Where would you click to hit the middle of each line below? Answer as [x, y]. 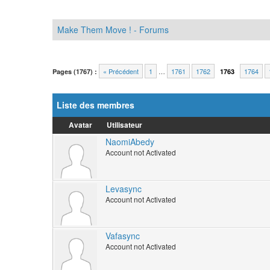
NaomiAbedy [130, 142]
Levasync [124, 189]
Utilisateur [124, 125]
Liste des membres [96, 105]
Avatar [80, 125]
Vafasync [123, 236]
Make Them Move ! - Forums [113, 30]
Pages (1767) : [75, 72]
